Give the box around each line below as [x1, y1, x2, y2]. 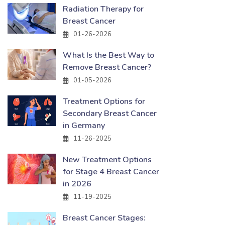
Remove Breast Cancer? [63, 62, 151, 73]
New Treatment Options [63, 154, 152, 165]
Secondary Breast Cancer [63, 108, 157, 119]
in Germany [63, 120, 105, 131]
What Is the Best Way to [63, 50, 154, 61]
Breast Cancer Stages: [63, 212, 146, 223]
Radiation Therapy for [63, 4, 144, 15]
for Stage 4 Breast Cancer [63, 166, 159, 177]
